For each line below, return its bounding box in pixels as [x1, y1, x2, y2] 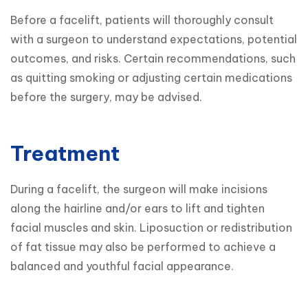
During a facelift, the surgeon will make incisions [10, 181, 267, 196]
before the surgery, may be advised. [10, 89, 202, 104]
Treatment [10, 140, 120, 166]
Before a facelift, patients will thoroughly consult [10, 12, 274, 27]
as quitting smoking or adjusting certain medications [10, 70, 292, 85]
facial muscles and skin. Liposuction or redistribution [10, 220, 292, 234]
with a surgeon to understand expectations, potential [10, 32, 297, 46]
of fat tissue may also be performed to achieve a [10, 239, 276, 254]
